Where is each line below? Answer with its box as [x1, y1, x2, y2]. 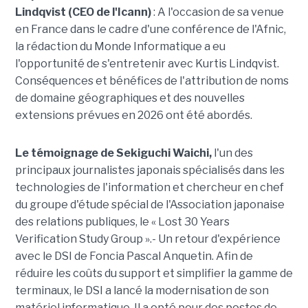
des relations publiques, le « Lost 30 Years [14, 215, 230, 229]
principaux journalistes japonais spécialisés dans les [14, 164, 285, 177]
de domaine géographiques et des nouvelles [14, 91, 245, 105]
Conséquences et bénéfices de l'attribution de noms [14, 74, 289, 88]
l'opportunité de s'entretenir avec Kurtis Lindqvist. [14, 57, 279, 71]
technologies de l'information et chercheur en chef [14, 181, 284, 195]
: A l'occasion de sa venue [153, 5, 284, 19]
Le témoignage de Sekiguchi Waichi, [14, 146, 212, 160]
